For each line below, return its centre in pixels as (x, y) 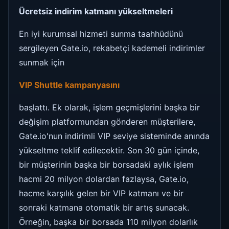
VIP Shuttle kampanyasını (69, 85)
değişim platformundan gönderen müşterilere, (107, 121)
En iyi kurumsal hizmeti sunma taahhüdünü (101, 33)
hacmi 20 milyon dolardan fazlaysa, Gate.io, (104, 179)
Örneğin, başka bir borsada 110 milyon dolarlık (108, 222)
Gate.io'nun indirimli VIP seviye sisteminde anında (114, 136)
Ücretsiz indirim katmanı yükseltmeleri (96, 11)
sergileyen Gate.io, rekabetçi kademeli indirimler (112, 48)
